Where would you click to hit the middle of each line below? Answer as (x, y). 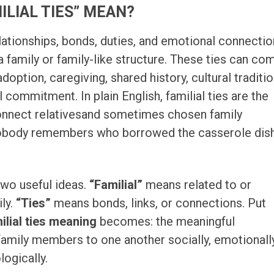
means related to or (197, 185)
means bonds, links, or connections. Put (159, 203)
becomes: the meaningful (166, 222)
